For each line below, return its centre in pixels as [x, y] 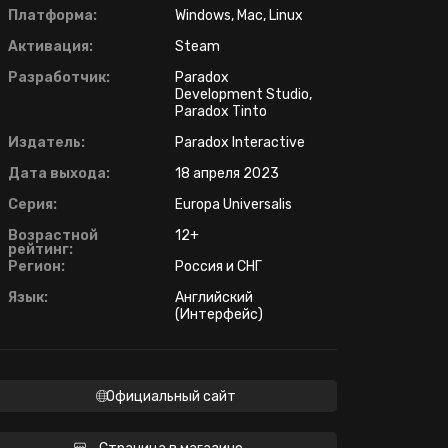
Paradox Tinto [221, 112]
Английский [214, 298]
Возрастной [53, 236]
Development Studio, [243, 95]
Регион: [36, 267]
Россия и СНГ [218, 267]
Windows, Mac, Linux [239, 16]
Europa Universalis [233, 205]
